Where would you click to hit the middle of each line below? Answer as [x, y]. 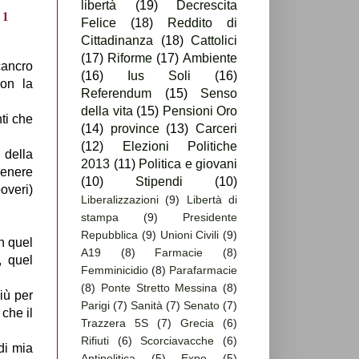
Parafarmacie [203, 270]
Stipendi [159, 182]
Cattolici [214, 41]
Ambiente [210, 58]
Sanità [147, 306]
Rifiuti [95, 341]
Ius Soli [159, 76]
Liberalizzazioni [120, 200]
